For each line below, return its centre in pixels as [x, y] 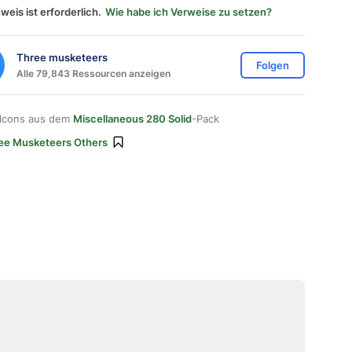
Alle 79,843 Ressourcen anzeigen [93, 73]
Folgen [273, 65]
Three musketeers [62, 57]
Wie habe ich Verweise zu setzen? [189, 12]
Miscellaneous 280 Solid [132, 119]
